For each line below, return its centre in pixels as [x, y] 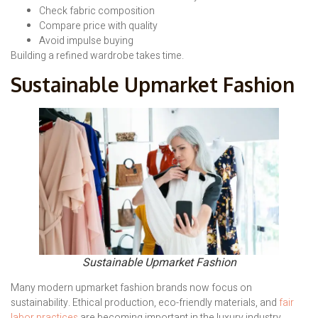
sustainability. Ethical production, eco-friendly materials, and [144, 303]
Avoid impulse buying [86, 40]
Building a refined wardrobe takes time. [97, 55]
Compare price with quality [98, 26]
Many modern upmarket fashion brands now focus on [131, 288]
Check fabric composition [97, 11]
